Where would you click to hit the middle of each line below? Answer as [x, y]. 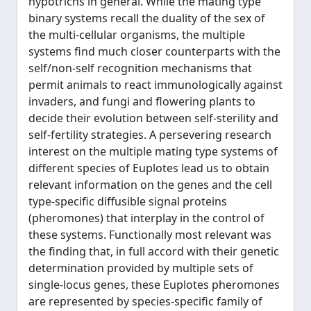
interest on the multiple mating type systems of [153, 151]
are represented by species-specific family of [145, 301]
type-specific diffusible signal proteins [128, 201]
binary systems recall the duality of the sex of [147, 18]
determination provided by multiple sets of [141, 268]
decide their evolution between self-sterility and [153, 118]
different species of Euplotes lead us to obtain [149, 168]
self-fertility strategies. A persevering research [150, 135]
